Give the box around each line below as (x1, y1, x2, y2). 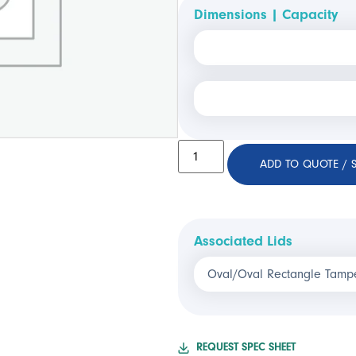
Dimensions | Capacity (194, 6, 338, 23)
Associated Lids (194, 233, 292, 250)
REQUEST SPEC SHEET (195, 341, 296, 354)
